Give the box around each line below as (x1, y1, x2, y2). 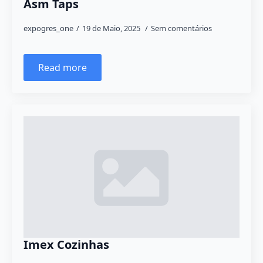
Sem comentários (151, 23, 212, 33)
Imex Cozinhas (23, 237, 109, 252)
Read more (38, 61, 87, 74)
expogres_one (23, 23, 73, 33)
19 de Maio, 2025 (82, 23, 142, 33)
